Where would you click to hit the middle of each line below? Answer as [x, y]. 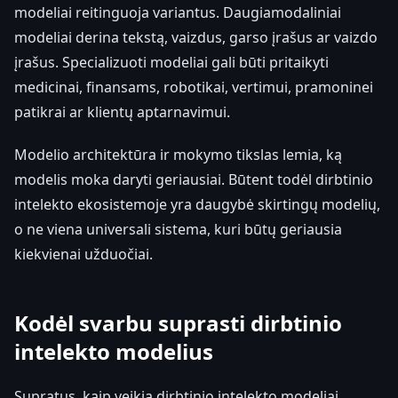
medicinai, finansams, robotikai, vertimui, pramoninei [194, 87]
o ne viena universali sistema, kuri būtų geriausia [178, 229]
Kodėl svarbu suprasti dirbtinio [178, 322]
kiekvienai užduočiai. [84, 254]
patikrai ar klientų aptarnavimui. [122, 111]
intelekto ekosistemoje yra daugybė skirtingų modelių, [197, 204]
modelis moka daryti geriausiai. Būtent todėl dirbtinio [194, 179]
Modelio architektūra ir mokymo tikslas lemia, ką [178, 154]
